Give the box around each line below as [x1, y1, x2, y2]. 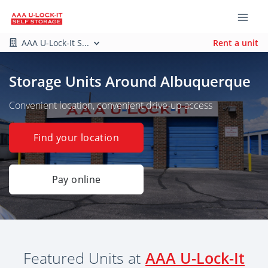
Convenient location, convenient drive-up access [9, 99, 212, 112]
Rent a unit [213, 36, 258, 48]
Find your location [33, 131, 120, 144]
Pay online [51, 173, 101, 186]
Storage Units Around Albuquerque [9, 71, 251, 91]
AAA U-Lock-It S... [22, 36, 90, 48]
